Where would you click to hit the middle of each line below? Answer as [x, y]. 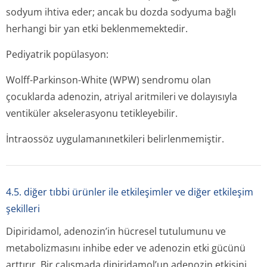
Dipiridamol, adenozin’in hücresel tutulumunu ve [116, 231]
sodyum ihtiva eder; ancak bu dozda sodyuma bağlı [121, 12]
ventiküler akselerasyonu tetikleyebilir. [92, 113]
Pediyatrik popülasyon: [57, 54]
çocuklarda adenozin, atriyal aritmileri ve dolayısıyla [122, 97]
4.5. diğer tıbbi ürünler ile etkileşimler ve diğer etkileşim [130, 192]
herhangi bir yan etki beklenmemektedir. [97, 29]
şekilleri [23, 209]
